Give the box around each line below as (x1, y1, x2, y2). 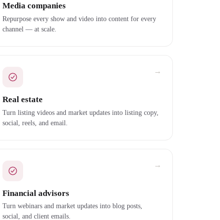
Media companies (2, 1, 66, 11)
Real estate (2, 94, 43, 104)
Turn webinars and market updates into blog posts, (2, 202, 142, 210)
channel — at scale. (2, 25, 56, 33)
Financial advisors (2, 188, 69, 198)
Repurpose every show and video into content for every (2, 14, 156, 23)
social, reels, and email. (2, 118, 68, 127)
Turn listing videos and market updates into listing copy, (2, 108, 159, 116)
